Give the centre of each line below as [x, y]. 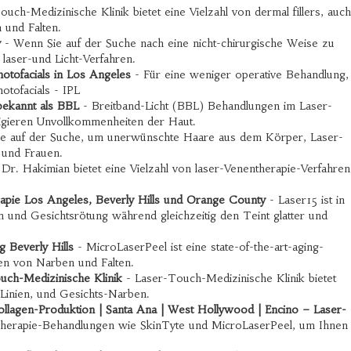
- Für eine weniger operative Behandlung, [239, 74]
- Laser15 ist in [305, 200]
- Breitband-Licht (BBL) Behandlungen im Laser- [206, 106]
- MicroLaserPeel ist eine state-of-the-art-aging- [198, 247]
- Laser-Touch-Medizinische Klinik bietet [229, 278]
